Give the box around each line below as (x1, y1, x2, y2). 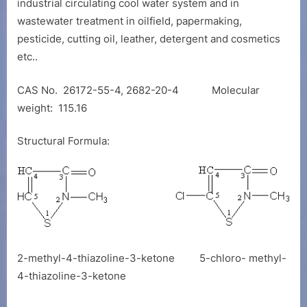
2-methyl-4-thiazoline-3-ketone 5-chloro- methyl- (17, 251, 286, 265)
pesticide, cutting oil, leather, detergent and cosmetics (17, 32, 280, 46)
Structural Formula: (17, 134, 110, 148)
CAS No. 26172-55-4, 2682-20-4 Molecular (17, 83, 260, 97)
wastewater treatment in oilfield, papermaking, (17, 14, 242, 28)
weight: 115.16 (17, 101, 87, 114)
